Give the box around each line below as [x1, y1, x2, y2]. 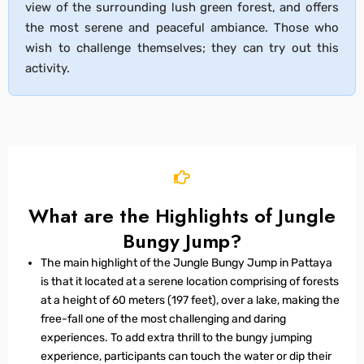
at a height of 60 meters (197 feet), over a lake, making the [41, 293, 340, 307]
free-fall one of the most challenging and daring [41, 312, 286, 326]
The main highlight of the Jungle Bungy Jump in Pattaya [41, 256, 332, 270]
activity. [25, 61, 70, 76]
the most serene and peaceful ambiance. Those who [25, 20, 339, 35]
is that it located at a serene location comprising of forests [41, 275, 339, 288]
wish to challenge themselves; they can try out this [25, 41, 339, 55]
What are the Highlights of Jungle [28, 201, 336, 230]
